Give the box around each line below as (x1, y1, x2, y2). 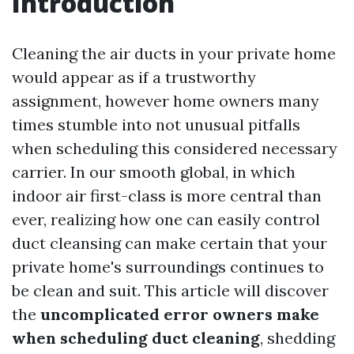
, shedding (260, 328, 335, 348)
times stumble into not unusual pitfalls (12, 115, 300, 134)
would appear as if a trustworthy (12, 67, 256, 87)
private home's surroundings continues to (12, 257, 324, 277)
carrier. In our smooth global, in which (12, 162, 296, 182)
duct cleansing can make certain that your (12, 233, 327, 253)
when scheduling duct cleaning (12, 328, 260, 348)
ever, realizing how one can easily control (12, 209, 320, 229)
